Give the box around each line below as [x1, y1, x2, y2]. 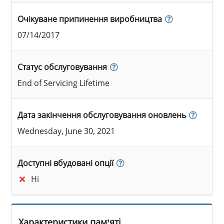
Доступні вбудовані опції [17, 157, 114, 168]
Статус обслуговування [17, 61, 107, 72]
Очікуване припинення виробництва [17, 13, 162, 24]
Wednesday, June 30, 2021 [17, 125, 115, 136]
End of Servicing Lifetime [17, 77, 110, 88]
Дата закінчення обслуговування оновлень [17, 109, 186, 120]
